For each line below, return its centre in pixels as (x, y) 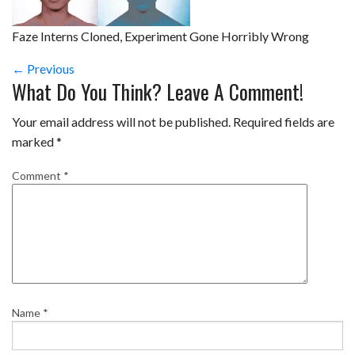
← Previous (43, 69)
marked (34, 142)
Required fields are (284, 122)
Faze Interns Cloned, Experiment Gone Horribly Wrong (160, 36)
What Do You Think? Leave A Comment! (158, 92)
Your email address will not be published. (121, 122)
